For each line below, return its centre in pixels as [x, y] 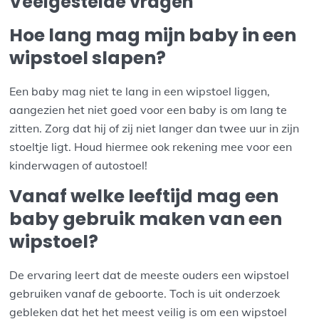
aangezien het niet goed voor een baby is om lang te [148, 110]
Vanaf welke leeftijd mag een [144, 197]
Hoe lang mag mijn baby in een [153, 36]
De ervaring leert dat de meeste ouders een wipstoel [150, 274]
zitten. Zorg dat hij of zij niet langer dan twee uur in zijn [155, 129]
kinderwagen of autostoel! [79, 166]
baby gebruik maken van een [146, 219]
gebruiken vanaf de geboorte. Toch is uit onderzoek [145, 293]
